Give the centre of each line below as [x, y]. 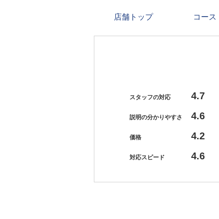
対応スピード [147, 158]
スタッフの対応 [150, 97]
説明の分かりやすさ [156, 117]
